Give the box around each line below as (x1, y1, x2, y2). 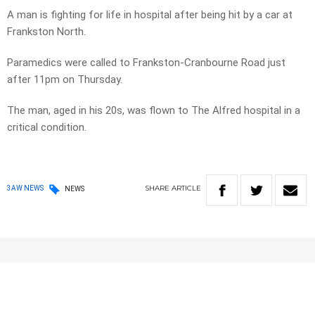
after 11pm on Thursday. (7, 73, 122, 86)
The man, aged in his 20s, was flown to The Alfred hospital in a (7, 104, 300, 117)
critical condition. (7, 121, 86, 134)
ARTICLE (172, 184, 201, 193)
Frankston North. (7, 25, 86, 39)
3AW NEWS (7, 184, 44, 193)
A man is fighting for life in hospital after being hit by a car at (7, 8, 292, 22)
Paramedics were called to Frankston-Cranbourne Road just (7, 56, 285, 70)
